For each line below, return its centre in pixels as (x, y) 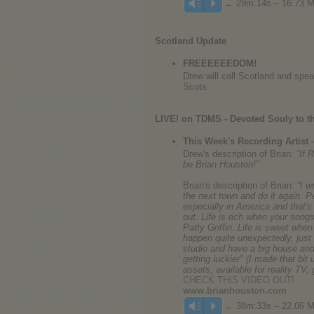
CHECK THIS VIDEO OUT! (239, 280)
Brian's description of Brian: (240, 185)
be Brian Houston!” (221, 164)
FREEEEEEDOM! (220, 63)
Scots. (196, 87)
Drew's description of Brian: (240, 154)
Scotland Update (191, 41)
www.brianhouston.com (235, 291)
